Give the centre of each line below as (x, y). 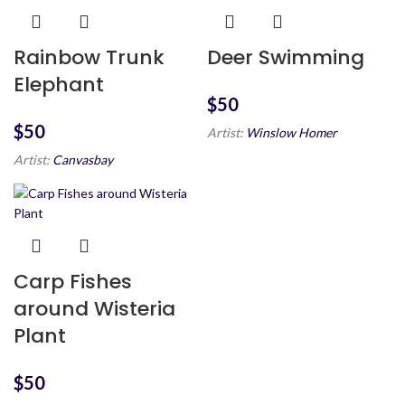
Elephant (59, 85)
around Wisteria (94, 309)
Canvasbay (83, 160)
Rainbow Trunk (89, 58)
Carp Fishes (73, 282)
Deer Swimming (286, 58)
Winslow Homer (292, 133)
